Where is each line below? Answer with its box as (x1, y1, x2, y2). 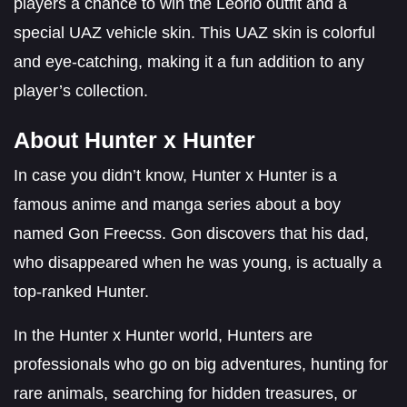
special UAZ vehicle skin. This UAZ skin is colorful (14, 23, 375, 42)
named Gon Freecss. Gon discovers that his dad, (14, 223, 369, 243)
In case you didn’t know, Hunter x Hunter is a (14, 165, 337, 184)
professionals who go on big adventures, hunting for (14, 354, 388, 373)
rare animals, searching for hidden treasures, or (14, 383, 357, 402)
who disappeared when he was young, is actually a (14, 253, 382, 272)
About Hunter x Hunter (14, 126, 255, 153)
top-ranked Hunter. (14, 282, 149, 301)
